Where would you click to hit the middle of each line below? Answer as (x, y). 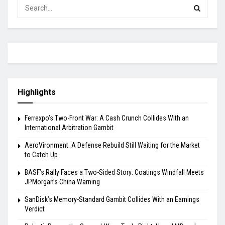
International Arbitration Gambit (69, 127)
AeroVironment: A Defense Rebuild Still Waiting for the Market (112, 145)
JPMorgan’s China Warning (62, 182)
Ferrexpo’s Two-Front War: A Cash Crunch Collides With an (107, 118)
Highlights (37, 92)
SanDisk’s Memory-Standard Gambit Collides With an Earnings (112, 199)
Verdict (35, 209)
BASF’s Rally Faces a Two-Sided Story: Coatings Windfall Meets (114, 172)
